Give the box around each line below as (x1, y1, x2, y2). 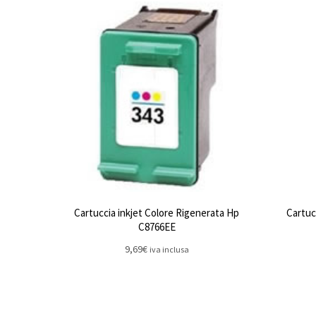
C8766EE (138, 220, 176, 233)
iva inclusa (149, 244, 189, 255)
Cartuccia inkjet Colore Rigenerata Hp (74, 206, 239, 219)
